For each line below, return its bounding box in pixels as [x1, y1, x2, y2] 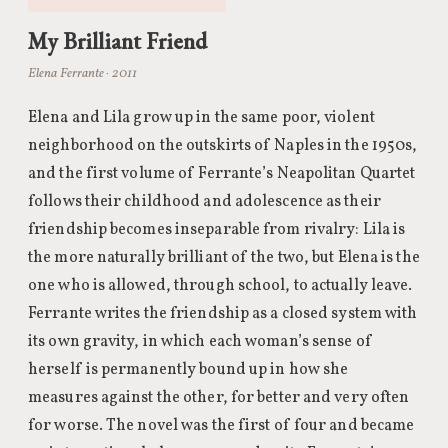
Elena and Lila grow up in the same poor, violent [28, 107, 375, 129]
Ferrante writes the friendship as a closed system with [28, 303, 418, 325]
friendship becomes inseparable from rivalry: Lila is [28, 219, 406, 241]
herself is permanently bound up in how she [28, 359, 349, 381]
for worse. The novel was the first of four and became [28, 415, 415, 437]
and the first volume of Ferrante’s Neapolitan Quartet [28, 163, 416, 185]
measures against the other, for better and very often [28, 387, 410, 409]
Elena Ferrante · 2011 [28, 64, 138, 83]
